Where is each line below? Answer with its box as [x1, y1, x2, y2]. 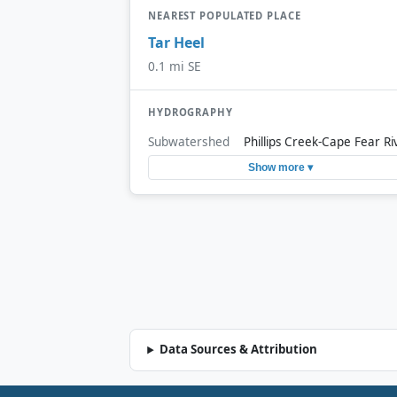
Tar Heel [148, 32, 205, 52]
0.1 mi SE [148, 58, 201, 75]
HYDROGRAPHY [148, 105, 233, 120]
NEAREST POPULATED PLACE [148, 9, 301, 23]
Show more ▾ [247, 161, 313, 175]
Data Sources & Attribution [160, 341, 318, 358]
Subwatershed [148, 132, 230, 150]
